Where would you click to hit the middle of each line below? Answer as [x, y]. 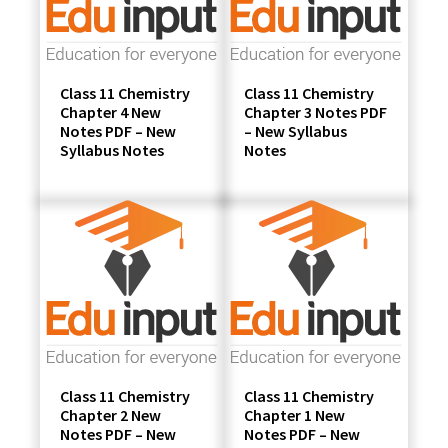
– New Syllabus [295, 130]
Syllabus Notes [112, 149]
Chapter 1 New [294, 414]
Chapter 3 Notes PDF [315, 111]
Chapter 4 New [111, 111]
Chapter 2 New [111, 414]
